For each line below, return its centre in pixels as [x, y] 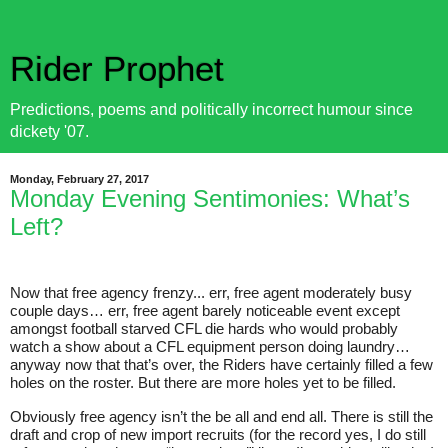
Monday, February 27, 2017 [79, 179]
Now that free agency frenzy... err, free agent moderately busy [211, 292]
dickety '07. [49, 131]
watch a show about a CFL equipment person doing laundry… [210, 346]
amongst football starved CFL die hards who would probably [204, 328]
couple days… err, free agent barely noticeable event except [205, 310]
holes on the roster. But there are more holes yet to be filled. [203, 382]
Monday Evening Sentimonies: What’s [210, 198]
